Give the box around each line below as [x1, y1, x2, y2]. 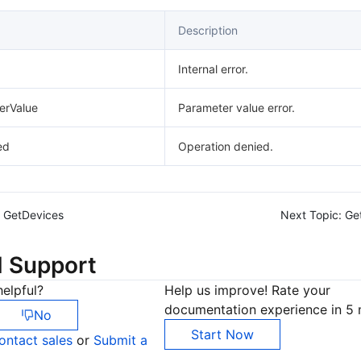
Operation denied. [178, 139, 273, 153]
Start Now [191, 326, 254, 342]
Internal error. [178, 62, 248, 76]
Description [178, 23, 238, 37]
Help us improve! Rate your [164, 282, 330, 298]
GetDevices [3, 208, 64, 222]
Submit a [93, 332, 147, 348]
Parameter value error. [178, 101, 295, 114]
